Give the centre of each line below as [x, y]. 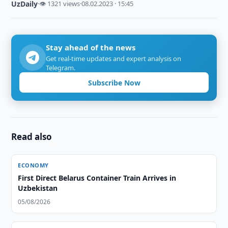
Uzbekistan [38, 188]
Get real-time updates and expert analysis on [114, 59]
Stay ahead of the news [91, 47]
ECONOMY [33, 165]
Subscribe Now [114, 82]
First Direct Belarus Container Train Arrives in [97, 178]
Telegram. [61, 68]
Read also [32, 137]
